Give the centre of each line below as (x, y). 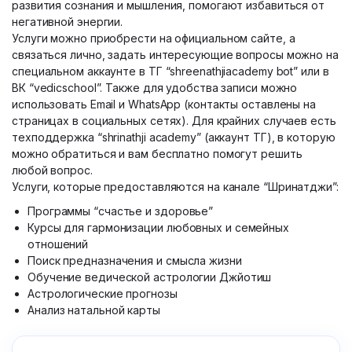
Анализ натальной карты (95, 310)
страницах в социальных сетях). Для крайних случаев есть (174, 121)
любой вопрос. (52, 170)
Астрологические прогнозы (104, 293)
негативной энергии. (69, 22)
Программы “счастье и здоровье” (121, 211)
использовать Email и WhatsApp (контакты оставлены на (164, 104)
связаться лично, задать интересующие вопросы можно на (175, 55)
